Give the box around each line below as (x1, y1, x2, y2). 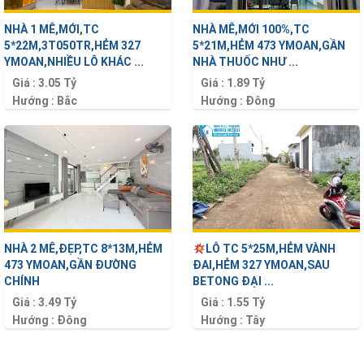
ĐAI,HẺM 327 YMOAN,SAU (193, 258, 331, 272)
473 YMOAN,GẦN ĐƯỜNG (4, 258, 136, 272)
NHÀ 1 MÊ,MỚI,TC (4, 23, 99, 37)
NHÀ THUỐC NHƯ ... (193, 55, 299, 69)
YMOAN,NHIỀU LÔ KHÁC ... (4, 55, 144, 69)
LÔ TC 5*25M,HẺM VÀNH (206, 242, 336, 256)
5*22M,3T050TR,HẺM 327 (4, 39, 141, 53)
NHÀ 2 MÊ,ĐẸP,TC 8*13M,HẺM (4, 242, 162, 256)
